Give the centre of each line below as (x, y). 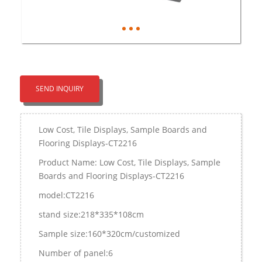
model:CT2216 (66, 195)
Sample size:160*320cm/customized (109, 233)
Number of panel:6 (76, 253)
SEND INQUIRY (60, 88)
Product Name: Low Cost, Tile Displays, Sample (130, 162)
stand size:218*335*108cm (91, 214)
